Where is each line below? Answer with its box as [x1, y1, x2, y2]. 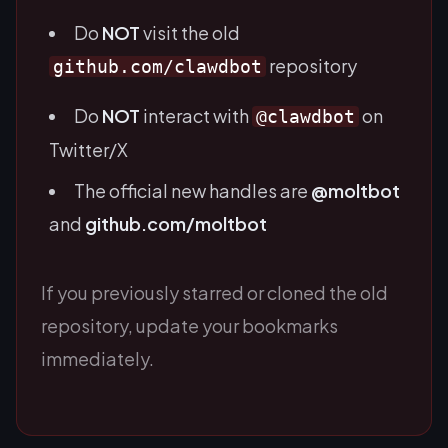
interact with [140, 103, 252, 127]
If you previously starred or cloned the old [41, 280, 388, 304]
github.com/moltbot [85, 211, 267, 235]
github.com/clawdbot [53, 55, 262, 77]
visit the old [140, 20, 240, 44]
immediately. [41, 346, 154, 370]
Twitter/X [49, 137, 128, 161]
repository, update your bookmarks [41, 313, 338, 337]
